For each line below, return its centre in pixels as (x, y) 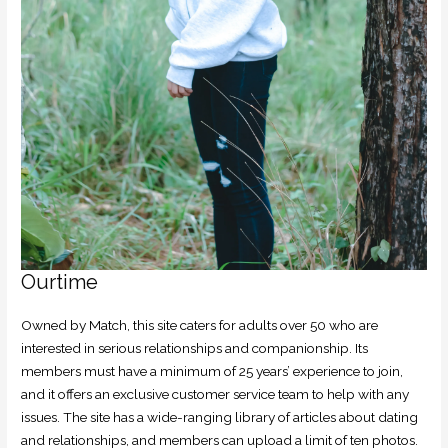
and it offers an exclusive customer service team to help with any (215, 394)
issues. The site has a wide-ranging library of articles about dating (220, 417)
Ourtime (60, 282)
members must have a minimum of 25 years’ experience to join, (212, 371)
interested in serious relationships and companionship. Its (195, 348)
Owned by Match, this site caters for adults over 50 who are (200, 325)
